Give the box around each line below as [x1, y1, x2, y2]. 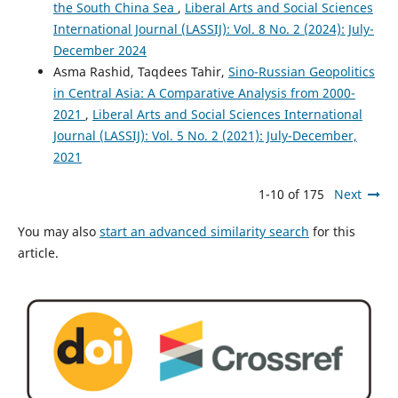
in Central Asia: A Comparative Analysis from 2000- [52, 84, 355, 102]
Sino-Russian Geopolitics [227, 63, 375, 81]
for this [308, 223, 355, 241]
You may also [17, 223, 99, 241]
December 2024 [52, 42, 147, 60]
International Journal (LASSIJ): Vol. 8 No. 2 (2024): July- [52, 20, 374, 38]
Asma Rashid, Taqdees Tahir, [52, 63, 228, 81]
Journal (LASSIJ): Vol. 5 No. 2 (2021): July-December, [52, 127, 357, 145]
